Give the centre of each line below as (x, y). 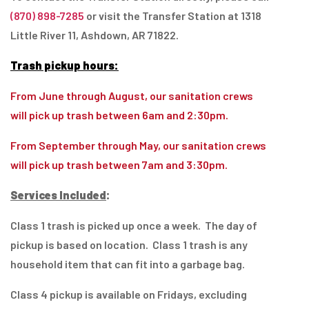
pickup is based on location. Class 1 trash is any (129, 245)
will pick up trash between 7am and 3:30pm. (121, 165)
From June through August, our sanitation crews (132, 96)
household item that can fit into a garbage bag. (128, 264)
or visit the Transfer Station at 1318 (173, 16)
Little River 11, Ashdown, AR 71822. (94, 35)
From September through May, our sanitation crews (138, 146)
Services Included (58, 195)
